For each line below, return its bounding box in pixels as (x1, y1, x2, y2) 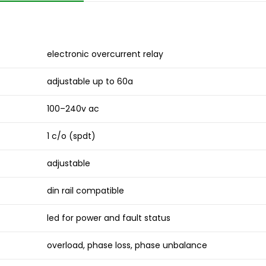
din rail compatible (47, 185, 124, 197)
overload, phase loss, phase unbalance (47, 239, 207, 252)
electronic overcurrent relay (47, 48, 163, 61)
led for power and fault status (47, 212, 170, 224)
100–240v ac (47, 103, 99, 115)
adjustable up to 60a (47, 75, 133, 88)
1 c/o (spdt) (47, 130, 96, 142)
